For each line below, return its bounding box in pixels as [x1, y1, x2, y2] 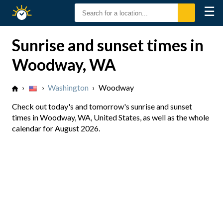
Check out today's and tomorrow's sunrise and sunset [12, 102, 192, 111]
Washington [48, 83, 89, 92]
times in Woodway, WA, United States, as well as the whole [12, 112, 209, 122]
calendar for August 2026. [12, 123, 100, 133]
